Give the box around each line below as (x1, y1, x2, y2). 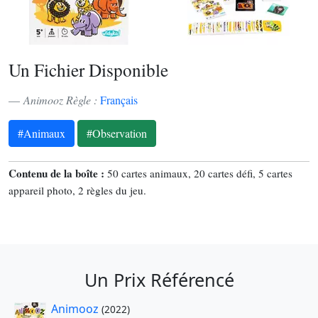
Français (100, 92, 138, 107)
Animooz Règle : (23, 92, 100, 107)
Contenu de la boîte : (9, 165, 107, 181)
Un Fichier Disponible (9, 57, 168, 82)
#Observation (87, 125, 147, 141)
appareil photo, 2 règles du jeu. (9, 182, 146, 197)
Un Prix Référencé (84, 268, 234, 292)
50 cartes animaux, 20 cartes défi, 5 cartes (107, 165, 292, 180)
